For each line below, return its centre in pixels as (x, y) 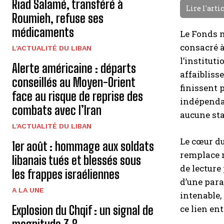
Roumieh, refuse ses (58, 18)
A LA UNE (28, 190)
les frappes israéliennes (66, 174)
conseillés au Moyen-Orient (74, 82)
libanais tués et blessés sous (76, 160)
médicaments (43, 32)
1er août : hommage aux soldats (83, 146)
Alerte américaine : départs (74, 68)
